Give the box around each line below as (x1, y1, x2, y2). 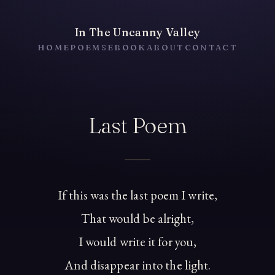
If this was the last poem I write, (57, 187, 218, 204)
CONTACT (184, 42, 238, 53)
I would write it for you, (78, 233, 197, 250)
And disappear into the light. (64, 257, 211, 274)
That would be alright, (80, 210, 195, 227)
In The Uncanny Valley (74, 25, 201, 40)
